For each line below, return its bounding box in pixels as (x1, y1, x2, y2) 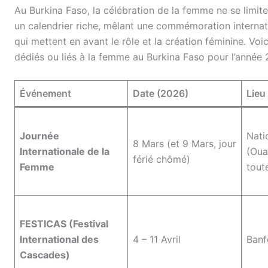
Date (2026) (133, 87, 188, 99)
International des (20, 233, 99, 245)
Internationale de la (20, 145, 109, 157)
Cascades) (20, 248, 70, 261)
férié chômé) (133, 153, 193, 165)
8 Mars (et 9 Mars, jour (133, 137, 236, 150)
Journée (20, 129, 59, 142)
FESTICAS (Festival (20, 217, 108, 230)
